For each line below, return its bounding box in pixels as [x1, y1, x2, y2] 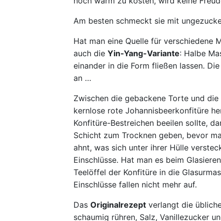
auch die [74, 48, 108, 59]
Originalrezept [90, 200, 146, 210]
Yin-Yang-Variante [108, 48, 180, 59]
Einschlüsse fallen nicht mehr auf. [74, 180, 197, 190]
